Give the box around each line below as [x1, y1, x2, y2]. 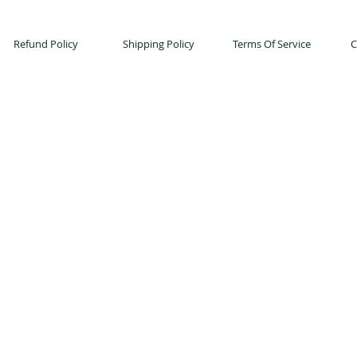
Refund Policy [13, 37, 78, 52]
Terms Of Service [233, 37, 311, 52]
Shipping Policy [123, 37, 194, 52]
